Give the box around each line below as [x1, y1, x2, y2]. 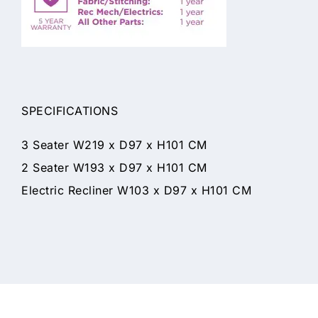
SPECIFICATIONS [21, 103, 118, 118]
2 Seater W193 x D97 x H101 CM [21, 160, 207, 175]
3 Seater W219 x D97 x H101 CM [21, 137, 207, 152]
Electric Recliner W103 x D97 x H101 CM [21, 182, 251, 197]
